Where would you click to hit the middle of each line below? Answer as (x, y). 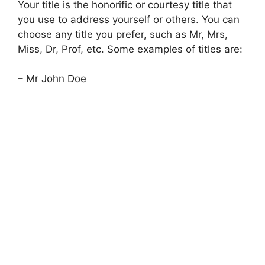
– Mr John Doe (52, 79)
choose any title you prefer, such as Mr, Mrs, (123, 34)
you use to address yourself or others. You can (129, 19)
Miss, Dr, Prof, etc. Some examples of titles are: (130, 49)
